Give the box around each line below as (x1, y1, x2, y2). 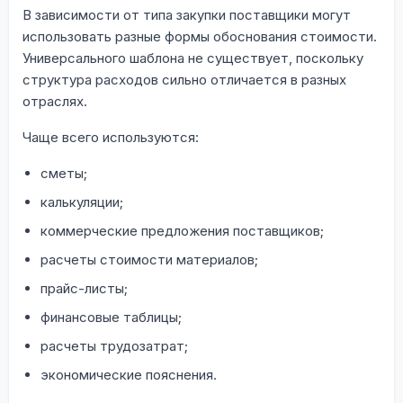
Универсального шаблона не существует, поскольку (22, 49, 363, 67)
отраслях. (22, 92, 87, 110)
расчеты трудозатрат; (40, 336, 188, 354)
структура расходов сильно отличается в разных (22, 70, 346, 88)
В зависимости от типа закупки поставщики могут (22, 5, 351, 23)
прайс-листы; (40, 279, 128, 297)
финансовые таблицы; (40, 308, 182, 326)
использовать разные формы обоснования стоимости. (22, 27, 377, 45)
